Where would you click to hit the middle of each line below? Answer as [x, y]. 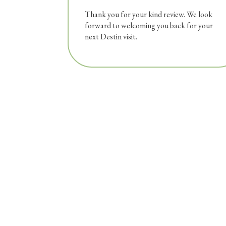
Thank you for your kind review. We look [149, 15]
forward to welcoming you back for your [149, 26]
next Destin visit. [111, 37]
